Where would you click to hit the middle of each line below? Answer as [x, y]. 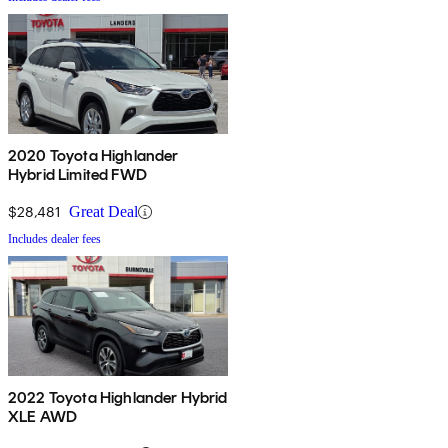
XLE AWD [43, 417]
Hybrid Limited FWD [77, 175]
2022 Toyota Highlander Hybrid [118, 398]
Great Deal [103, 212]
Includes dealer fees [54, 239]
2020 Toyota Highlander [93, 156]
